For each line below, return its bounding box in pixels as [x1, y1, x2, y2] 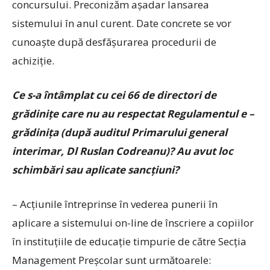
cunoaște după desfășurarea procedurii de [12, 35, 216, 49]
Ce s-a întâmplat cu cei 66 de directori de [12, 88, 216, 102]
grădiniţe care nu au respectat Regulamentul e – [12, 107, 254, 121]
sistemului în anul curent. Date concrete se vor [12, 16, 231, 30]
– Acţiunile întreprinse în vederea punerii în [12, 197, 218, 211]
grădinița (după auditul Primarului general [12, 125, 227, 139]
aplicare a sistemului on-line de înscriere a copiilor [12, 216, 254, 230]
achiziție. [12, 54, 54, 67]
